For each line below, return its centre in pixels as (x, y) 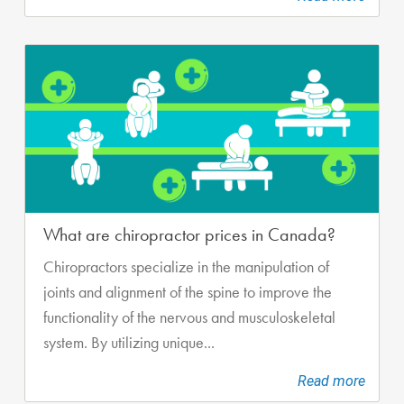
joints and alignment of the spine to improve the (188, 292)
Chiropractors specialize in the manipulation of (186, 266)
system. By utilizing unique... (129, 342)
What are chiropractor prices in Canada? (189, 234)
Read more (331, 381)
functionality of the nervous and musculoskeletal (189, 317)
